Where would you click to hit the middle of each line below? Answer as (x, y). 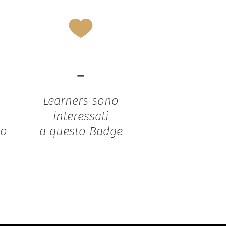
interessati (81, 116)
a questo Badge (81, 131)
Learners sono (81, 101)
